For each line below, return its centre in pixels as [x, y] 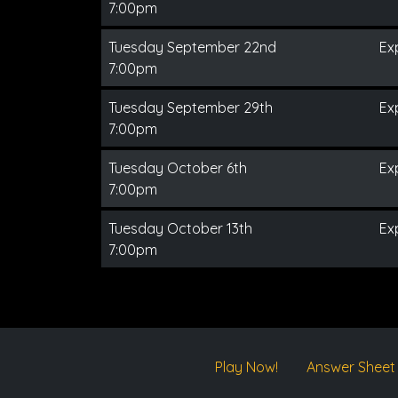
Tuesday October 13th [180, 228]
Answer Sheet [350, 367]
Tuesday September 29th [191, 107]
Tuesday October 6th [178, 167]
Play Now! [246, 367]
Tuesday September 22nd [192, 47]
